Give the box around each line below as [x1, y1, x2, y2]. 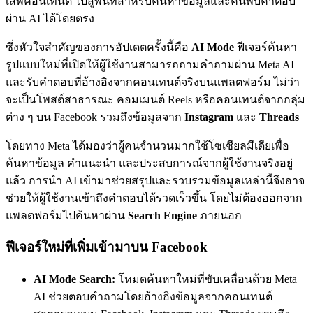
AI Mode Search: [34, 273, 118, 286]
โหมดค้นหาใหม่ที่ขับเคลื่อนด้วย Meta [118, 273, 297, 286]
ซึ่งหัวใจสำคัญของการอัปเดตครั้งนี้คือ [6, 41, 191, 53]
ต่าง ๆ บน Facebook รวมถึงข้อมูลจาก [6, 110, 182, 123]
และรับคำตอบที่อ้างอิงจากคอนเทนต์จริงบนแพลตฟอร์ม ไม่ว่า [6, 75, 300, 88]
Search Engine [128, 209, 197, 221]
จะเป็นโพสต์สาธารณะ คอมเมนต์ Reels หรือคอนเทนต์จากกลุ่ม [6, 93, 305, 105]
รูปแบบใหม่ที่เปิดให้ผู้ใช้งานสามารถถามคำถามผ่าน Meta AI [6, 58, 294, 71]
